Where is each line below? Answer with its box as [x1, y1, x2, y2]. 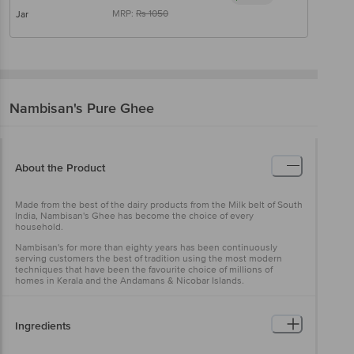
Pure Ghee [87, 99, 154, 117]
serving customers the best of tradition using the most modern [15, 252, 282, 265]
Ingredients [15, 318, 71, 333]
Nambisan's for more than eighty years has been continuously [15, 241, 277, 254]
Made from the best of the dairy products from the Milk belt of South [15, 198, 303, 211]
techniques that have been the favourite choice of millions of [15, 263, 273, 276]
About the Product [15, 160, 105, 175]
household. [15, 220, 63, 233]
